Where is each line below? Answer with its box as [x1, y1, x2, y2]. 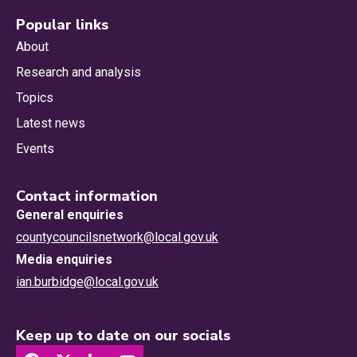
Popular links [16, 14, 108, 34]
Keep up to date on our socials [16, 325, 230, 345]
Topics [16, 89, 53, 105]
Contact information [16, 186, 158, 206]
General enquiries [16, 206, 124, 222]
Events [16, 140, 54, 156]
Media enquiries [16, 251, 112, 267]
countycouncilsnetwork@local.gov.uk [16, 229, 218, 245]
